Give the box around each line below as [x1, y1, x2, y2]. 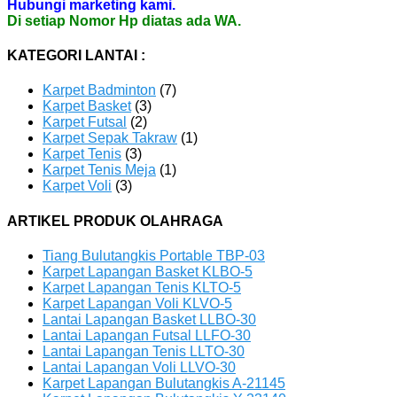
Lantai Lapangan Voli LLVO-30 [43, 359, 236, 375]
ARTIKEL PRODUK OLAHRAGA [7, 213, 223, 229]
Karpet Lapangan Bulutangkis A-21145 [43, 375, 285, 391]
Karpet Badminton [43, 82, 156, 98]
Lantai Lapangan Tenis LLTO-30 [43, 343, 245, 359]
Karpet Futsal [43, 114, 127, 130]
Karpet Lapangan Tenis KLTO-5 [43, 279, 241, 295]
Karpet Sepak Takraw [43, 130, 177, 146]
